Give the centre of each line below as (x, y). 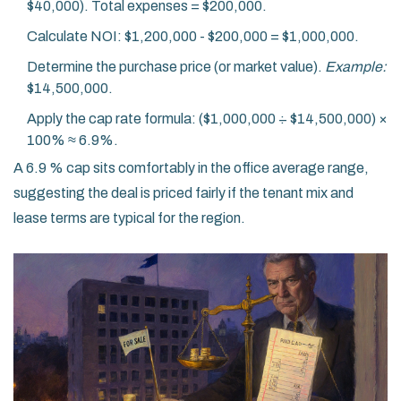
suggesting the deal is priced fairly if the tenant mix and (183, 193)
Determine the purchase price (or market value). (176, 67)
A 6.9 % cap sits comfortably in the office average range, (191, 168)
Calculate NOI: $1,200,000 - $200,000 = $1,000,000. (193, 37)
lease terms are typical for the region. (129, 218)
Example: (356, 67)
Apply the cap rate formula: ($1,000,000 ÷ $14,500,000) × (207, 119)
